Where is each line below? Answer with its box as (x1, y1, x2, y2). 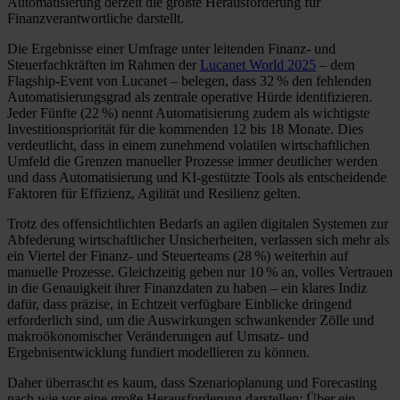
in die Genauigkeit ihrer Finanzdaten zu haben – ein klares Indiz (7, 279, 367, 296)
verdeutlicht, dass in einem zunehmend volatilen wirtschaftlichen (7, 137, 370, 153)
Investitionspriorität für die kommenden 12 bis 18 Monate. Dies (7, 121, 363, 137)
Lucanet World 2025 (200, 56, 316, 72)
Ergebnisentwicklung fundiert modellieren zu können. (7, 344, 310, 360)
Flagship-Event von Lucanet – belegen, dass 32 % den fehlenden (7, 72, 371, 88)
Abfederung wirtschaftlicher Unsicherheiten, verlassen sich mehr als (7, 231, 389, 247)
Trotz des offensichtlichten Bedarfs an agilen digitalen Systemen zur (7, 215, 388, 231)
